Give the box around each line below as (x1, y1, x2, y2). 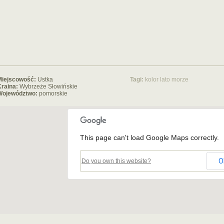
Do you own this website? (81, 157, 151, 164)
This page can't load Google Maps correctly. (80, 133, 219, 141)
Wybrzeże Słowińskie (19, 83, 77, 90)
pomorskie (39, 90, 67, 97)
